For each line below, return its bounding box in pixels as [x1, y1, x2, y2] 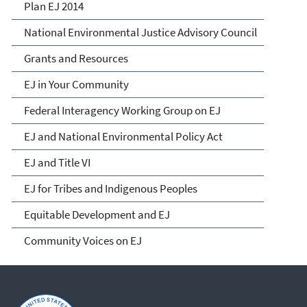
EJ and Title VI [23, 154, 90, 170]
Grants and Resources [23, 50, 128, 66]
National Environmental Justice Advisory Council [23, 24, 257, 40]
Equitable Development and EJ [23, 206, 170, 222]
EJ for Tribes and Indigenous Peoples [23, 180, 197, 196]
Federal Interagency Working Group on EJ [23, 102, 221, 118]
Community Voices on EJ [23, 232, 142, 248]
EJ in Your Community [23, 76, 129, 92]
